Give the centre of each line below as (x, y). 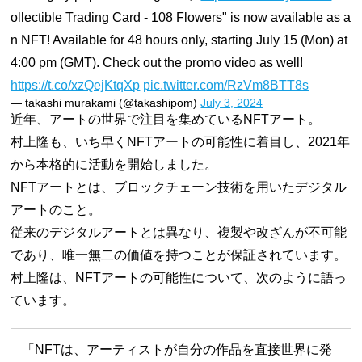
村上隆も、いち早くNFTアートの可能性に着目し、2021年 (181, 141)
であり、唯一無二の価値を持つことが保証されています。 (179, 255)
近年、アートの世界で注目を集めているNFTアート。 (166, 119)
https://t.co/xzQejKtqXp (76, 85)
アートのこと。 (56, 209)
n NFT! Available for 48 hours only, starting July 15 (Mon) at (179, 40)
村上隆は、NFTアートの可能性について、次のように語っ (179, 277)
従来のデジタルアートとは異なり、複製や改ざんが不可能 (179, 232)
